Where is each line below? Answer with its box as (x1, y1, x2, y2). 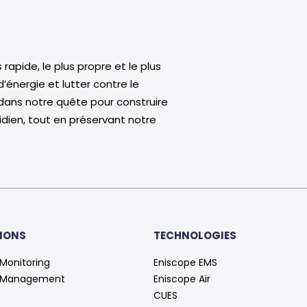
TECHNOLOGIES (153, 228, 236, 243)
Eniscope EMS (153, 256, 217, 269)
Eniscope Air (153, 272, 210, 286)
